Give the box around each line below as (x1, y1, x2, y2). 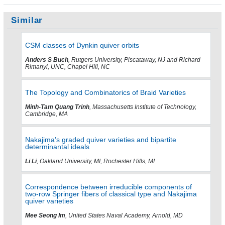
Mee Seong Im (25, 211, 65, 219)
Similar (11, 15, 43, 25)
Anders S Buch (25, 56, 68, 63)
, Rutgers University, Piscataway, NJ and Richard (68, 56, 200, 63)
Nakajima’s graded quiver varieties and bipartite (25, 135, 176, 144)
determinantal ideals (25, 142, 89, 151)
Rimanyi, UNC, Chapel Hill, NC (25, 63, 110, 70)
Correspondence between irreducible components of (25, 182, 192, 191)
